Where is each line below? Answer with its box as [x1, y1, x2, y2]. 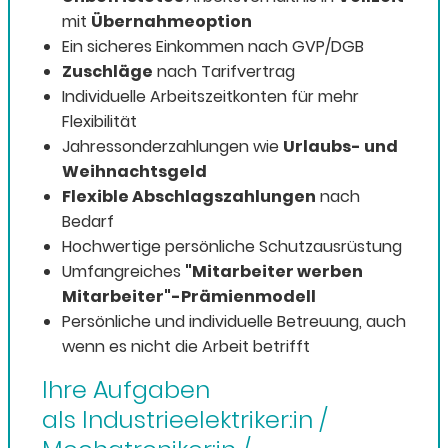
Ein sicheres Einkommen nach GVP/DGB [62, 35, 364, 59]
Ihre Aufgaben [42, 373, 210, 407]
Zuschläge [62, 60, 153, 84]
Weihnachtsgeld [62, 160, 207, 184]
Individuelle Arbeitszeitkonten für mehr [62, 85, 359, 109]
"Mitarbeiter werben [185, 260, 363, 284]
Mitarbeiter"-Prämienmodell [62, 285, 316, 309]
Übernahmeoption [91, 10, 252, 34]
